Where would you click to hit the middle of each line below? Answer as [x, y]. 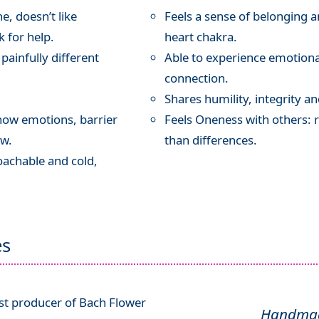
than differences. [211, 140]
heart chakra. [201, 37]
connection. [197, 78]
